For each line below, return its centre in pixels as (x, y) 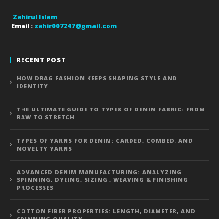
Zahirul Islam (35, 16)
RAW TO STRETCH (46, 117)
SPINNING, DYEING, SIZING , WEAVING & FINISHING (102, 179)
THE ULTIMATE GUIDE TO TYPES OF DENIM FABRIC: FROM (111, 109)
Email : (23, 26)
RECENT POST (41, 59)
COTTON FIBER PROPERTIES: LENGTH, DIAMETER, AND (106, 211)
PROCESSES (35, 187)
